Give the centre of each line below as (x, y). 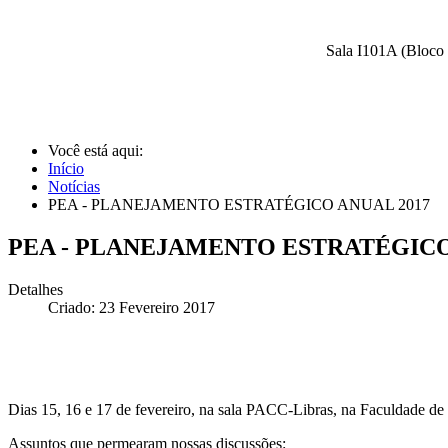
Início (66, 169)
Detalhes (35, 290)
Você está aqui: (97, 151)
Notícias (74, 187)
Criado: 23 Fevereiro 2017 (131, 308)
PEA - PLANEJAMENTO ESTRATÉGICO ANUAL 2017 (239, 205)
